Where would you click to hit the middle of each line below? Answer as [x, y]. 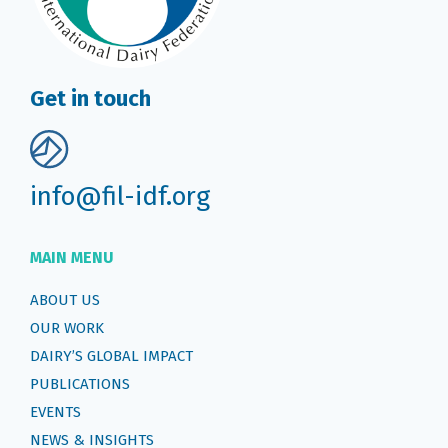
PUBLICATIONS [80, 383]
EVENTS [55, 411]
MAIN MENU [72, 257]
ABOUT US [65, 299]
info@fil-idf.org [120, 196]
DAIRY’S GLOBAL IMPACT [111, 355]
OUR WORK [67, 327]
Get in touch [90, 98]
